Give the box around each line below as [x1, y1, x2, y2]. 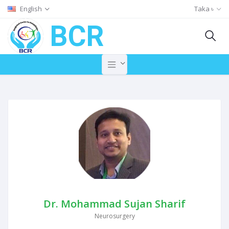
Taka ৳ [194, 4, 214, 13]
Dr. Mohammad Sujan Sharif [43, 197, 186, 211]
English [20, 4, 42, 13]
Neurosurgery [94, 212, 135, 220]
